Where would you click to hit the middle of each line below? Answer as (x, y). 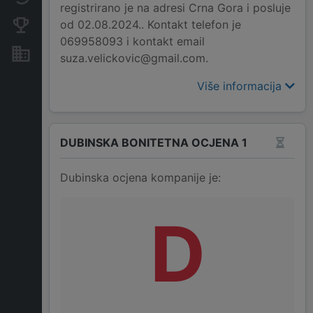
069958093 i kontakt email (132, 42)
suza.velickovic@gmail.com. (134, 58)
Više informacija (241, 86)
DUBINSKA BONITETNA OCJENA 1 (154, 142)
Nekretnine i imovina (89, 53)
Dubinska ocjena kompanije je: (140, 178)
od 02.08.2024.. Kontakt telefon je (151, 25)
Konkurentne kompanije (96, 25)
